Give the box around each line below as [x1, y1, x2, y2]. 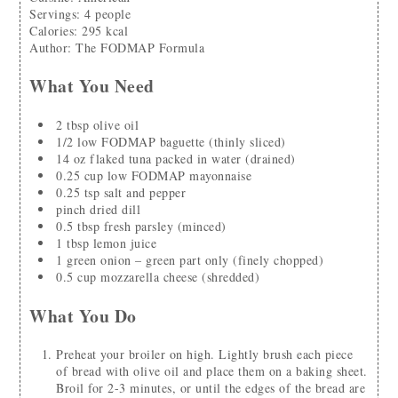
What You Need [29, 73, 155, 99]
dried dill [90, 200, 141, 218]
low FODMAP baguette [77, 132, 205, 150]
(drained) [245, 149, 296, 167]
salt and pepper [103, 183, 187, 201]
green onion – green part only [67, 251, 229, 268]
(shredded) [202, 267, 260, 285]
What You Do [29, 302, 137, 329]
